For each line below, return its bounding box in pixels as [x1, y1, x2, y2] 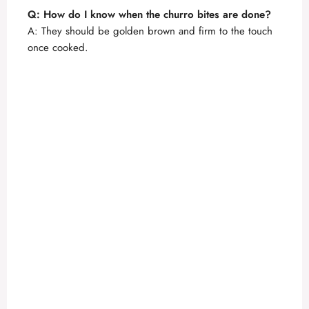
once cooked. [28, 40, 88, 56]
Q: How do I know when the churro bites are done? [28, 7, 271, 23]
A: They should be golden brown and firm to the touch [28, 23, 272, 39]
